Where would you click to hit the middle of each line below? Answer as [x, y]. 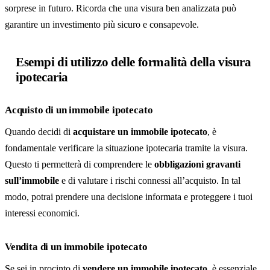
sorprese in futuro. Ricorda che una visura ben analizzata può [121, 8]
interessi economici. [42, 213]
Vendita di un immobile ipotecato [76, 247]
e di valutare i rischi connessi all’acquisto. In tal [150, 181]
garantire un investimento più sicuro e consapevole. [102, 24]
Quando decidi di [39, 132]
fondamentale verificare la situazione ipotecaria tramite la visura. [126, 148]
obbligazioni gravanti [197, 164]
